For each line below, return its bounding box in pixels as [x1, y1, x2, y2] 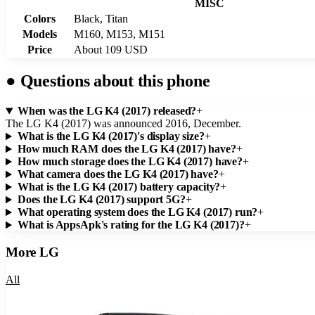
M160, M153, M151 [74, 27, 165, 40]
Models [22, 27, 57, 40]
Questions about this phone [15, 72, 210, 91]
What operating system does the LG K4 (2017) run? [17, 206, 258, 219]
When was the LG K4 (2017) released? [17, 105, 197, 117]
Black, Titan [74, 12, 128, 25]
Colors [23, 12, 56, 25]
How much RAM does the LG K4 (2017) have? [17, 143, 236, 155]
